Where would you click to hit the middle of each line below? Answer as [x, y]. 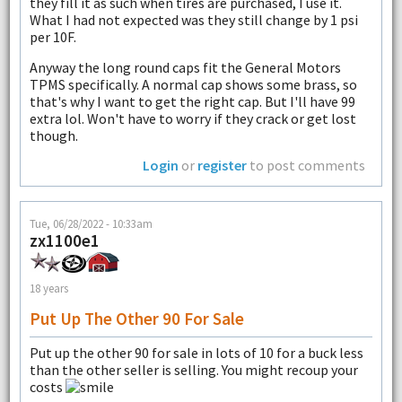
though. [53, 135]
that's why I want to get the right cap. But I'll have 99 [192, 101]
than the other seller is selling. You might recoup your [193, 369]
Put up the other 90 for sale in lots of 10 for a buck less [196, 352]
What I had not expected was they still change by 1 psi [193, 20]
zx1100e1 [64, 240]
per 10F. [52, 37]
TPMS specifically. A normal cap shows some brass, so [193, 84]
